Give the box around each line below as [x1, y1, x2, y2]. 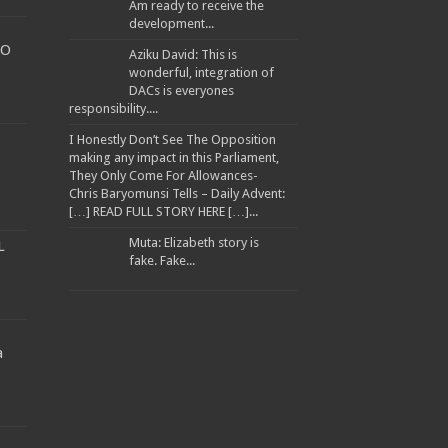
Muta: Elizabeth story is [128, 235, 259, 250]
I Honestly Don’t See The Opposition [68, 132, 276, 147]
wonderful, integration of [128, 65, 274, 80]
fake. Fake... [128, 253, 195, 268]
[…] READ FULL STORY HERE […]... [68, 204, 258, 219]
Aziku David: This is [128, 47, 237, 62]
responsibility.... [68, 101, 158, 116]
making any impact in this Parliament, [68, 150, 279, 165]
